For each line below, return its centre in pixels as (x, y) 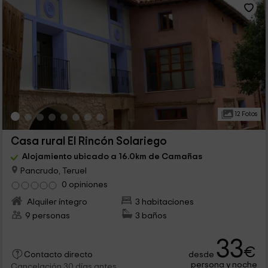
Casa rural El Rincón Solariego (89, 142)
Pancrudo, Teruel (52, 170)
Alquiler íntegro (56, 202)
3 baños (151, 215)
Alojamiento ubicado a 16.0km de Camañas (112, 157)
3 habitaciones (165, 202)
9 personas (47, 215)
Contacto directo (58, 255)
